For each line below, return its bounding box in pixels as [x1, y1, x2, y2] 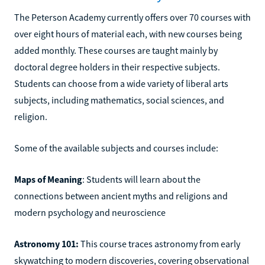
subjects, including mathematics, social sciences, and [14, 93, 224, 106]
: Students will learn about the [82, 173, 201, 185]
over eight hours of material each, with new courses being [14, 27, 242, 40]
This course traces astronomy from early [80, 237, 240, 250]
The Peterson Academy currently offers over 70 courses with [14, 11, 251, 23]
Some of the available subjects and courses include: [14, 141, 218, 154]
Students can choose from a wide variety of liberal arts [14, 77, 228, 89]
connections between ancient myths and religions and [14, 189, 228, 202]
